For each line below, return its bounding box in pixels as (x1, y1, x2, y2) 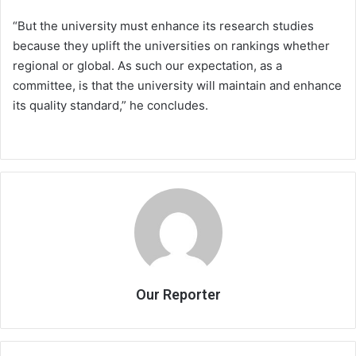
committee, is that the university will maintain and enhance (13, 78, 342, 94)
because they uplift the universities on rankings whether (13, 38, 330, 54)
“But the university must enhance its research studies (13, 18, 314, 34)
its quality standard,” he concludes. (13, 98, 208, 114)
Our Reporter (135, 286, 221, 304)
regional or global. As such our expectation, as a (13, 58, 282, 74)
